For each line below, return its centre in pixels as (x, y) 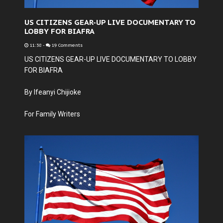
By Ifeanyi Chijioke (53, 92)
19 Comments (66, 45)
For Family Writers (52, 114)
